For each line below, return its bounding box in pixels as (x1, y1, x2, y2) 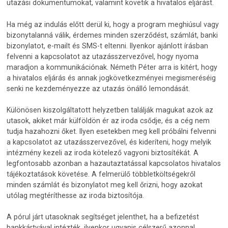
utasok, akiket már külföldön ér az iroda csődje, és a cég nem (7, 116, 210, 125)
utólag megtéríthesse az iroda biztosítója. (7, 191, 145, 199)
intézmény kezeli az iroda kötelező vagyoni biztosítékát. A (7, 148, 199, 157)
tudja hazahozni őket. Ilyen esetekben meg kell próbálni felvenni (7, 127, 217, 135)
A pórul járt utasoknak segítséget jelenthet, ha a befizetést (7, 213, 199, 221)
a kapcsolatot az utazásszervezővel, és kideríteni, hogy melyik (7, 137, 212, 146)
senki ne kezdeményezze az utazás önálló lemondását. (7, 84, 190, 93)
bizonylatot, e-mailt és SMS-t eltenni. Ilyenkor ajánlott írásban (7, 41, 209, 50)
